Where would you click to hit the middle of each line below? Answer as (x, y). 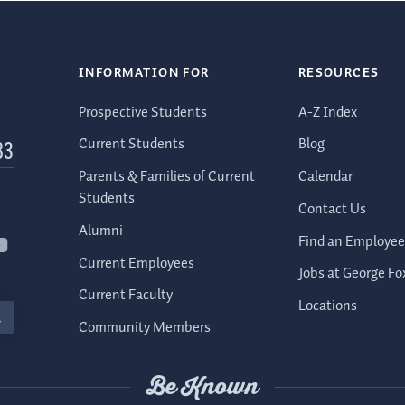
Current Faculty (126, 296)
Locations (327, 306)
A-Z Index (327, 112)
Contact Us (332, 209)
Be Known (202, 387)
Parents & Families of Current (167, 177)
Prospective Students (143, 112)
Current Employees (137, 263)
